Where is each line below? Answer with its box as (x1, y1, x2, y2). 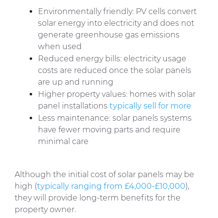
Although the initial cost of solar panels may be (15, 170, 194, 180)
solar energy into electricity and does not (38, 18, 194, 28)
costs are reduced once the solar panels (38, 66, 191, 75)
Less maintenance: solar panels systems (38, 113, 192, 123)
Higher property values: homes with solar (38, 90, 196, 99)
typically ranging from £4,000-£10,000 (37, 182, 185, 191)
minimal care (38, 137, 89, 146)
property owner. (15, 205, 76, 215)
